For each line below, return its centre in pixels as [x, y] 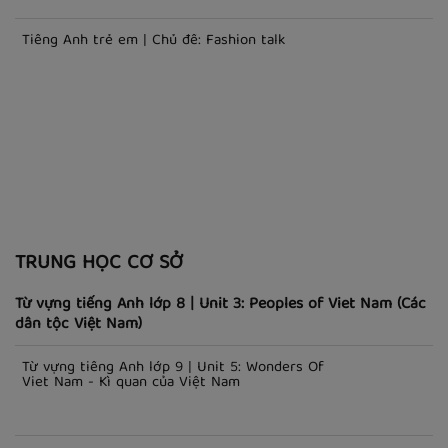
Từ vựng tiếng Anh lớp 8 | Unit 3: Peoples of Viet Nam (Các [220, 398]
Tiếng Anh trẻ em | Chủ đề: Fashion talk [153, 134]
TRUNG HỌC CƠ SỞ [99, 357]
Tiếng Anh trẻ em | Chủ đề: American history [170, 44]
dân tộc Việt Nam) [78, 418]
